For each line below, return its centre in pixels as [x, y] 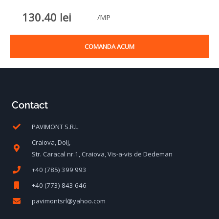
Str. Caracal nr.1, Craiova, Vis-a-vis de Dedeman [102, 154]
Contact [30, 105]
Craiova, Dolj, [51, 142]
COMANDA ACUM [109, 46]
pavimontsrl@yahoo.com [69, 201]
